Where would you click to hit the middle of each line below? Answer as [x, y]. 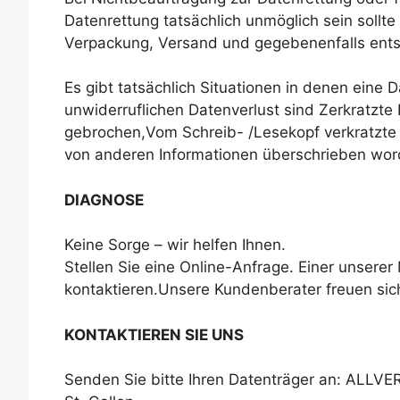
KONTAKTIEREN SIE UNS [154, 334]
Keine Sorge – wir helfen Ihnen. [175, 245]
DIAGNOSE [104, 200]
